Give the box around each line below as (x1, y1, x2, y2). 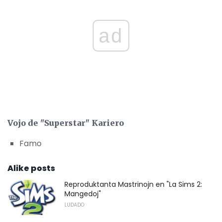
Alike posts (7, 162, 55, 174)
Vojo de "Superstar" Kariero (7, 117, 124, 128)
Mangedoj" (64, 188, 101, 199)
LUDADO (64, 201, 84, 209)
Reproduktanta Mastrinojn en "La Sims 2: (64, 179, 202, 189)
